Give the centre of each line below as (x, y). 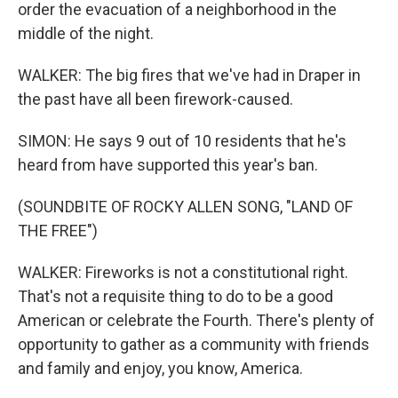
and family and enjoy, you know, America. (160, 368)
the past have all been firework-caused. (155, 99)
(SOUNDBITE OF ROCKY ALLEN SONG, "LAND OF (185, 207)
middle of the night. (86, 33)
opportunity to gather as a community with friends (194, 344)
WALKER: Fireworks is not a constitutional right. (183, 272)
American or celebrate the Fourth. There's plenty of (196, 320)
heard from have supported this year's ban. (168, 165)
